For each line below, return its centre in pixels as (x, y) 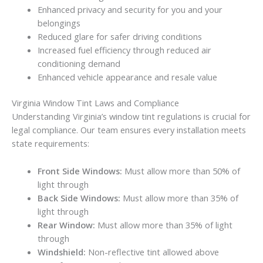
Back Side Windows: (79, 198)
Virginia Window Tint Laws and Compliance (95, 103)
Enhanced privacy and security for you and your (130, 9)
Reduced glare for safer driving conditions (119, 36)
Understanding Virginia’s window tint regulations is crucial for (131, 117)
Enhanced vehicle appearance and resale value (127, 77)
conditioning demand (79, 63)
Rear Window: (66, 225)
